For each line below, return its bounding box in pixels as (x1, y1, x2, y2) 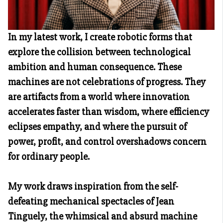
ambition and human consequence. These (8, 60, 182, 73)
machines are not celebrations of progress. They (8, 75, 206, 88)
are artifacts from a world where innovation (8, 90, 190, 103)
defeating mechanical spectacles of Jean (8, 195, 174, 208)
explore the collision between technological (8, 45, 191, 58)
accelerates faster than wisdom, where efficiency (8, 105, 209, 118)
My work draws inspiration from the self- (8, 180, 178, 193)
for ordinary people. (8, 150, 90, 163)
